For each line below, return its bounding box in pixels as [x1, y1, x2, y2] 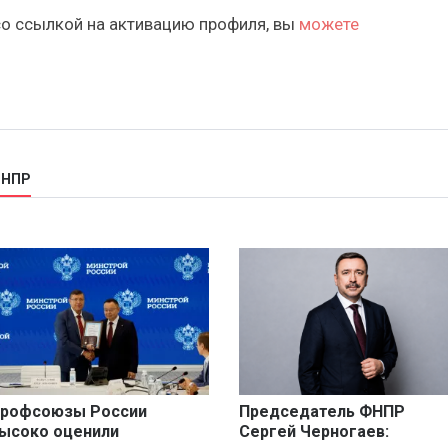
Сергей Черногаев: [239, 422, 389, 442]
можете [299, 14, 359, 35]
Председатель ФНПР [239, 402, 405, 422]
